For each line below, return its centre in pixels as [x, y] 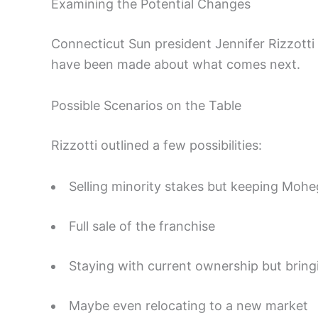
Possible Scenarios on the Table [146, 105]
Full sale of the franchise [142, 226]
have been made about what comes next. [176, 65]
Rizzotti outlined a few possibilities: [157, 145]
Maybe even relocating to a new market [188, 305]
